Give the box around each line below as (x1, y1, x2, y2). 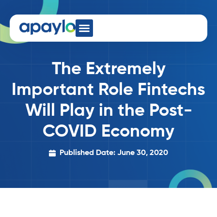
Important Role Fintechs (12, 81, 205, 99)
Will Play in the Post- (25, 102, 192, 120)
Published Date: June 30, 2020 (60, 149, 169, 157)
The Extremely (51, 61, 166, 78)
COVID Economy (43, 123, 174, 140)
